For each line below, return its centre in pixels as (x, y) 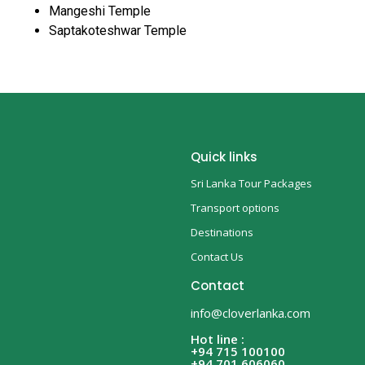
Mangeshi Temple (100, 11)
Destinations (222, 232)
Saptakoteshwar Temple (118, 30)
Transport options (235, 207)
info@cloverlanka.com (251, 312)
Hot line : (218, 339)
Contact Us (217, 256)
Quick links (224, 156)
